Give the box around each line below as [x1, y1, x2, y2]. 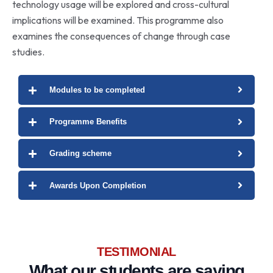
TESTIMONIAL [97, 245, 176, 259]
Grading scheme [49, 149, 112, 158]
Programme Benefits [49, 117, 127, 127]
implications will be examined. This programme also [12, 14, 224, 27]
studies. [12, 46, 44, 58]
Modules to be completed [49, 85, 145, 94]
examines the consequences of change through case [12, 30, 230, 43]
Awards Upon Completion [49, 180, 146, 190]
